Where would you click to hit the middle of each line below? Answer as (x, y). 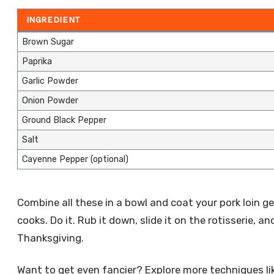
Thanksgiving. (50, 238)
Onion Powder (50, 100)
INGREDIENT (53, 20)
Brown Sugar (48, 42)
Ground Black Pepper (64, 120)
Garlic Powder (50, 81)
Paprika (37, 61)
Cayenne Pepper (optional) (75, 159)
